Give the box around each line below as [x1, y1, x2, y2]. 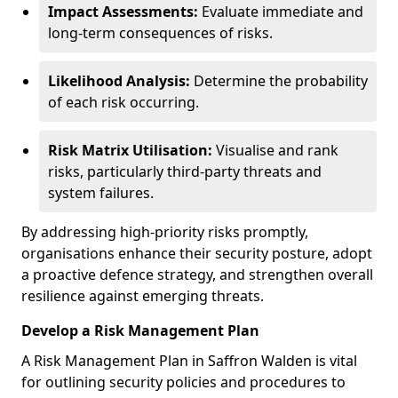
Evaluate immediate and [198, 2, 363, 21]
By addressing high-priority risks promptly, [21, 222, 308, 242]
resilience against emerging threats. [21, 286, 264, 306]
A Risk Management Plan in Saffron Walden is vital [21, 351, 357, 370]
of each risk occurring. [48, 92, 199, 112]
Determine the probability [190, 71, 368, 91]
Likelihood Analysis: [48, 71, 190, 91]
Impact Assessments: [48, 2, 198, 21]
